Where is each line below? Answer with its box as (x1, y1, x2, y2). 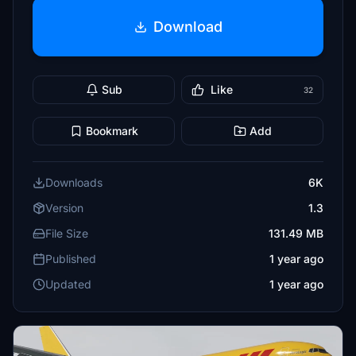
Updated (45, 277, 91, 291)
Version (45, 201, 83, 215)
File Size (45, 226, 88, 240)
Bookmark (85, 124, 138, 137)
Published (45, 252, 96, 265)
